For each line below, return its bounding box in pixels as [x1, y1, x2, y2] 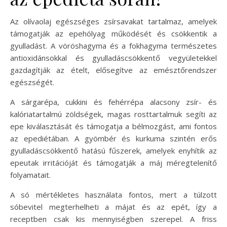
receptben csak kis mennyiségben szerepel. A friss [10, 214, 217, 224]
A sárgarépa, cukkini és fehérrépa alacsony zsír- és [10, 97, 217, 107]
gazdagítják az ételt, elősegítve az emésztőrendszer [10, 65, 217, 75]
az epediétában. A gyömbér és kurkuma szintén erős [10, 133, 217, 144]
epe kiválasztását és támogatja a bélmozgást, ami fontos [10, 121, 217, 132]
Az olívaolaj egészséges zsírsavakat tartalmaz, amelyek [10, 16, 217, 27]
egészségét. [10, 77, 54, 88]
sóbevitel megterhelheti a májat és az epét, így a [10, 202, 217, 212]
